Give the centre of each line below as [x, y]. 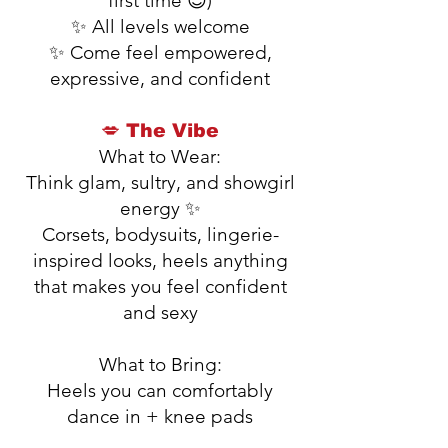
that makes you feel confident [160, 286]
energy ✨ [160, 208]
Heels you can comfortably [160, 390]
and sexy [160, 312]
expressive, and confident [160, 78]
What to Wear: [160, 156]
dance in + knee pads [160, 416]
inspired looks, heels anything [160, 260]
